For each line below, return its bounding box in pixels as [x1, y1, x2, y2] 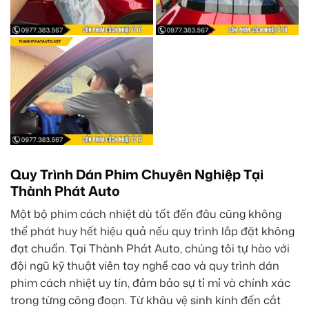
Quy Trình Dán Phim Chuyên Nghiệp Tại [10, 164, 263, 183]
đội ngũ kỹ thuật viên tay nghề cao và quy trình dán [10, 258, 279, 274]
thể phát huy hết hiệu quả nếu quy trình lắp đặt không [10, 223, 295, 239]
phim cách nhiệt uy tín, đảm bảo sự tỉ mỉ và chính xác [10, 275, 290, 291]
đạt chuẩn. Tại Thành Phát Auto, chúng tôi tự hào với [10, 241, 290, 257]
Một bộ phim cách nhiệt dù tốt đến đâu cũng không [10, 206, 281, 222]
